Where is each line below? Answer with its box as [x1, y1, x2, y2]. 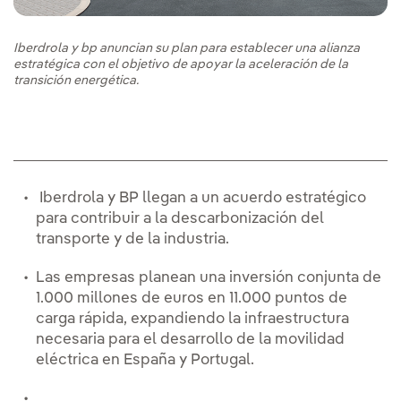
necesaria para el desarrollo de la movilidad [36, 332, 345, 348]
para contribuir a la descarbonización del [36, 211, 324, 227]
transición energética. [13, 74, 139, 88]
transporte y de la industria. [36, 232, 233, 248]
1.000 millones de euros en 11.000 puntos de [36, 291, 347, 307]
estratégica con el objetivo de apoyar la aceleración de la [13, 58, 348, 72]
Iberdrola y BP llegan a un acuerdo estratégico [36, 191, 366, 207]
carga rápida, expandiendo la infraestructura [36, 311, 349, 328]
